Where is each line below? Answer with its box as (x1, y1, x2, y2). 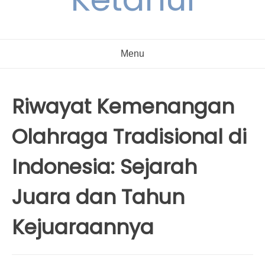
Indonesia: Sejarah (12, 153, 197, 181)
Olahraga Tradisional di (12, 122, 247, 151)
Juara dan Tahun (12, 183, 185, 211)
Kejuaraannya (12, 213, 154, 241)
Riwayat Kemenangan (12, 92, 234, 121)
